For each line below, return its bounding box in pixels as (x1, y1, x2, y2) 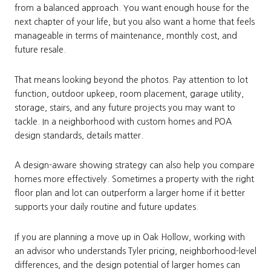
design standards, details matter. (15, 131, 143, 140)
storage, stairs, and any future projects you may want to (15, 103, 235, 112)
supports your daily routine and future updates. (15, 203, 198, 212)
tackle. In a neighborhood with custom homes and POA (15, 117, 232, 126)
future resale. (15, 45, 66, 54)
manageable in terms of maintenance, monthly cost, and (15, 31, 237, 40)
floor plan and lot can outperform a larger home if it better (15, 189, 245, 198)
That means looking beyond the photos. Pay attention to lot (15, 75, 248, 84)
